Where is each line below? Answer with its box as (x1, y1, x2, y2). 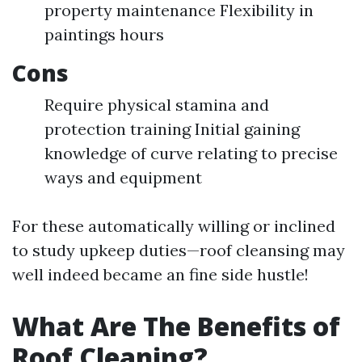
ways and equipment (44, 167, 202, 187)
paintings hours (44, 24, 164, 44)
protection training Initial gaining (44, 119, 300, 139)
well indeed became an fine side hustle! (12, 264, 309, 284)
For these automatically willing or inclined (12, 216, 335, 236)
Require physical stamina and (44, 95, 269, 115)
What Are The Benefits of (12, 309, 340, 343)
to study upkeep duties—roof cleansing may (12, 240, 345, 260)
